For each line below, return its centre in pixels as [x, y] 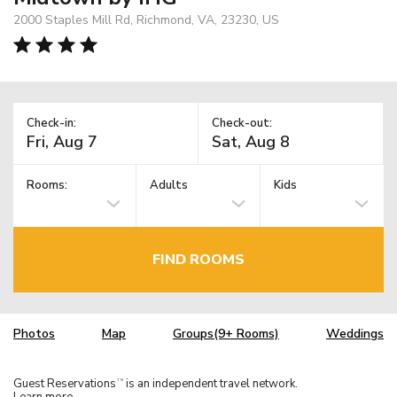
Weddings [355, 334]
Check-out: [242, 123]
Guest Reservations [65, 383]
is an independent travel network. [210, 383]
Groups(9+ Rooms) [226, 334]
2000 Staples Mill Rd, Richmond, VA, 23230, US [146, 19]
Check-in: [51, 123]
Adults [169, 186]
